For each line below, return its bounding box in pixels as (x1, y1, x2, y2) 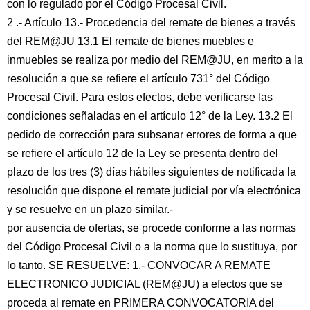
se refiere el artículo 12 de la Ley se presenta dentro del (7, 147, 278, 159)
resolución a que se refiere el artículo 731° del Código (7, 73, 270, 84)
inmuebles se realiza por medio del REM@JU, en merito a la (7, 54, 303, 66)
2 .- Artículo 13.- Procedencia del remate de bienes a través (7, 17, 295, 28)
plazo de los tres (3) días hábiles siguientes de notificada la (7, 166, 296, 178)
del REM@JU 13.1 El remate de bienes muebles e (7, 35, 254, 47)
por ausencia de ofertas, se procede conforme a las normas (7, 222, 296, 234)
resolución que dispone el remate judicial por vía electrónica (7, 185, 301, 197)
